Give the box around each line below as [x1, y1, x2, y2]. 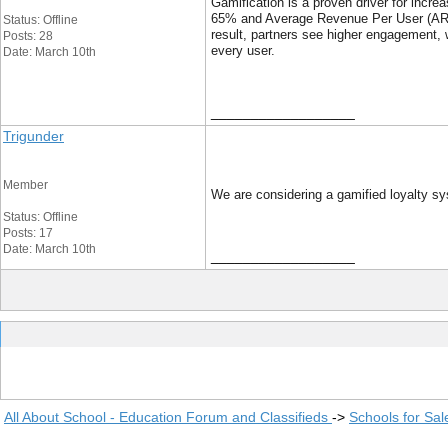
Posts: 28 [3, 29, 53, 43]
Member [3, 178, 48, 192]
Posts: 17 [3, 226, 53, 240]
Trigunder [3, 128, 64, 144]
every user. [211, 43, 275, 58]
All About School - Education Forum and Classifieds [4, 409, 332, 425]
